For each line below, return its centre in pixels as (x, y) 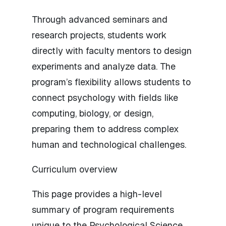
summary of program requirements (103, 209)
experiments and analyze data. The (104, 66)
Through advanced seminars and (100, 19)
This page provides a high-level (97, 194)
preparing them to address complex (105, 129)
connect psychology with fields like (105, 97)
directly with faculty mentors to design (112, 50)
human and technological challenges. (109, 144)
